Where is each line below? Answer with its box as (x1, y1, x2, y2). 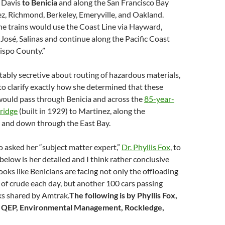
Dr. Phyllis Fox (122, 142, 170, 152)
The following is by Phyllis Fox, (69, 190, 177, 200)
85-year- (144, 94, 174, 103)
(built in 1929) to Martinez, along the (18, 106, 145, 116)
